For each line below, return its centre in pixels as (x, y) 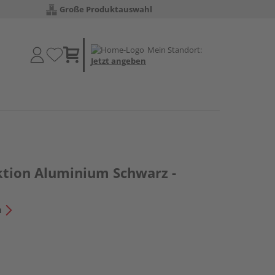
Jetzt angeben (118, 60)
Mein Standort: (175, 49)
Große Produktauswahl (106, 9)
